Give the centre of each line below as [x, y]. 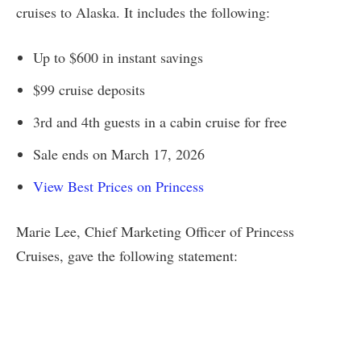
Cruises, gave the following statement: [127, 255]
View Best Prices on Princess [118, 186]
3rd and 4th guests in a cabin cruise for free [160, 121]
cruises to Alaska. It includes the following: [143, 12]
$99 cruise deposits [89, 89]
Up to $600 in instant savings [118, 57]
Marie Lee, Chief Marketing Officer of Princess [155, 231]
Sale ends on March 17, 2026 [119, 154]
